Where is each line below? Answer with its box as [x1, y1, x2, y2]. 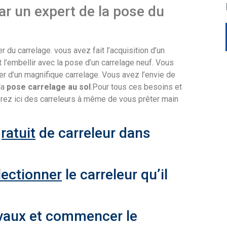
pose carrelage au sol [7, 82, 91, 92]
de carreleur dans [35, 125, 150, 142]
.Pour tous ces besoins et [91, 82, 182, 92]
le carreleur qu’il [62, 166, 168, 183]
